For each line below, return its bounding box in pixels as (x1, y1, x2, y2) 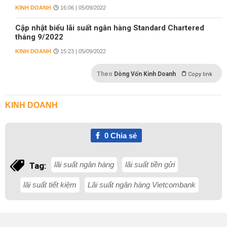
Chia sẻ (108, 131, 137, 140)
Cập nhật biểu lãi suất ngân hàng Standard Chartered (15, 23, 204, 32)
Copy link (188, 71, 212, 78)
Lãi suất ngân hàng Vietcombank (88, 180, 196, 189)
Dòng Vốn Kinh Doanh (114, 70, 176, 78)
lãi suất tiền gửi (125, 160, 175, 169)
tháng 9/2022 (15, 32, 63, 42)
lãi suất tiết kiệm (23, 180, 77, 189)
